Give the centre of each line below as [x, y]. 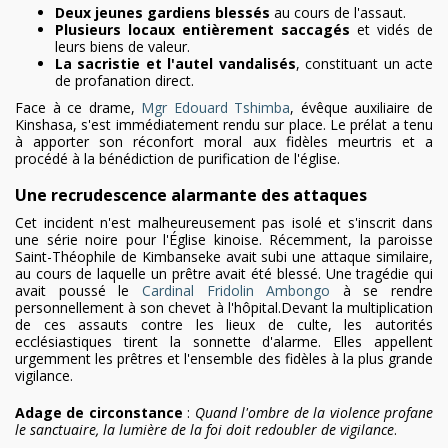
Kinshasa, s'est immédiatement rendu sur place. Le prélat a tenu [224, 125]
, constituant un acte [364, 64]
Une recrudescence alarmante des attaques [191, 195]
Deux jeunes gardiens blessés [162, 13]
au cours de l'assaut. [338, 13]
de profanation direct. [124, 81]
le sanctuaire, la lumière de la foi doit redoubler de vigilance [204, 430]
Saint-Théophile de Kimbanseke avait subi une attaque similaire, [224, 257]
